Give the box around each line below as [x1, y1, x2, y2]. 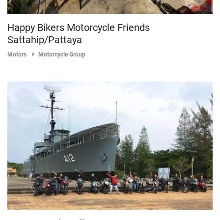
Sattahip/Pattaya [7, 34, 82, 46]
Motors [7, 51, 27, 58]
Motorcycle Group [38, 51, 85, 58]
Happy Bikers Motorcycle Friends [7, 22, 150, 34]
